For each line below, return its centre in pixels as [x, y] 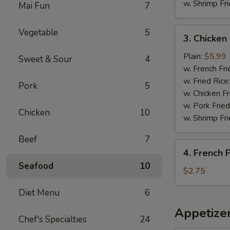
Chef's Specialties [53, 219]
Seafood [36, 166]
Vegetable [38, 33]
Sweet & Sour [45, 59]
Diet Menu [39, 193]
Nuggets [190, 55]
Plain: [194, 56]
